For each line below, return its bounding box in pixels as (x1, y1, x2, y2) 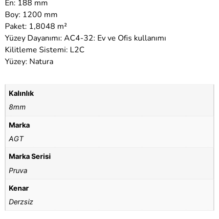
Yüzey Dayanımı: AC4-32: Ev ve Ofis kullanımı (5, 32, 166, 44)
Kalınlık (9, 89, 34, 98)
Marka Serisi (9, 152, 51, 161)
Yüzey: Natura (5, 56, 53, 67)
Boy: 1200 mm (5, 9, 58, 20)
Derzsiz (9, 197, 34, 206)
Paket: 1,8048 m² (5, 21, 67, 32)
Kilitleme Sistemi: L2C (5, 44, 85, 55)
